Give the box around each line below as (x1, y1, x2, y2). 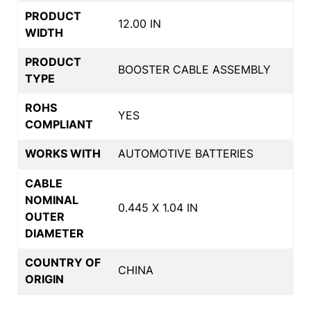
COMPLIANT (25, 117, 93, 131)
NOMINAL (25, 192, 78, 207)
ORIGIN (25, 271, 64, 286)
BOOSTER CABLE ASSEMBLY (118, 62, 271, 76)
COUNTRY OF (25, 255, 101, 269)
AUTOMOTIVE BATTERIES (118, 146, 253, 160)
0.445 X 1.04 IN (118, 200, 198, 215)
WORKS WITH (25, 146, 101, 160)
